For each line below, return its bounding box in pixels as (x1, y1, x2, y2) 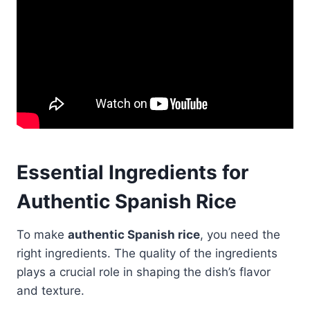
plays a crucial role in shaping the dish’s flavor (17, 264, 271, 279)
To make (17, 227, 68, 241)
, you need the (200, 227, 280, 241)
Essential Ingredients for (17, 160, 248, 184)
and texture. (17, 283, 84, 298)
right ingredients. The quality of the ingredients (17, 246, 277, 260)
